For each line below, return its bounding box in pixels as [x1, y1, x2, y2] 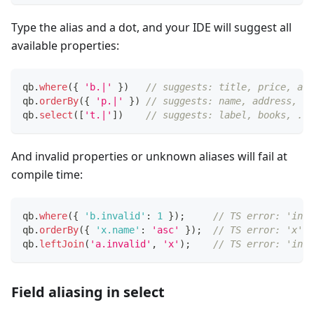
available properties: [11, 37, 119, 53]
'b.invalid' [84, 210, 146, 221]
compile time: [11, 166, 83, 182]
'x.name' [95, 224, 140, 235]
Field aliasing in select [11, 282, 165, 301]
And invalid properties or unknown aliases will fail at [11, 148, 287, 164]
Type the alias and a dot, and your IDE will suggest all [11, 19, 292, 35]
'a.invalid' [90, 238, 151, 250]
